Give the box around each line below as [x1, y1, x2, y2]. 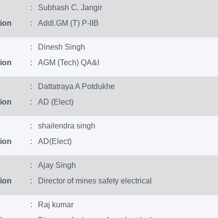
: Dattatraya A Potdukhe [30, 82, 115, 91]
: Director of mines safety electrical [30, 177, 152, 185]
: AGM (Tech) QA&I [30, 58, 99, 67]
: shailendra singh [30, 122, 95, 130]
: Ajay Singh [30, 161, 76, 169]
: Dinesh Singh [30, 43, 85, 51]
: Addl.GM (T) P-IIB [30, 19, 99, 27]
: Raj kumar [30, 200, 73, 209]
